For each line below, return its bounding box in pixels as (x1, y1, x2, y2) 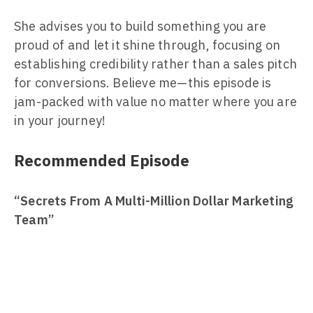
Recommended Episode (14, 150, 189, 170)
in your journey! (14, 112, 106, 129)
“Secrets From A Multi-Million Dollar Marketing (14, 193, 294, 209)
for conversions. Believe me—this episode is (14, 75, 272, 91)
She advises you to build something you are (14, 18, 267, 34)
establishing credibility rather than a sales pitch (14, 56, 298, 72)
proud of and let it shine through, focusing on (14, 37, 281, 53)
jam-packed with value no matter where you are (14, 94, 298, 110)
